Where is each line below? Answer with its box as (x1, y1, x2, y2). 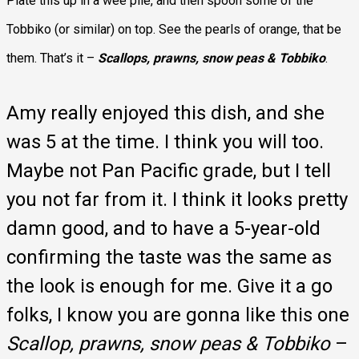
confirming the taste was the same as (6, 245, 332, 268)
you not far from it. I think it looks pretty (6, 188, 348, 211)
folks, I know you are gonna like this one (6, 303, 349, 326)
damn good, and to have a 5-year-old (6, 216, 321, 240)
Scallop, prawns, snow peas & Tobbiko (6, 332, 335, 355)
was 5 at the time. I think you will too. (6, 130, 324, 153)
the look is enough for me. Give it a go (6, 274, 333, 297)
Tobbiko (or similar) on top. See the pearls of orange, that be (6, 21, 341, 37)
